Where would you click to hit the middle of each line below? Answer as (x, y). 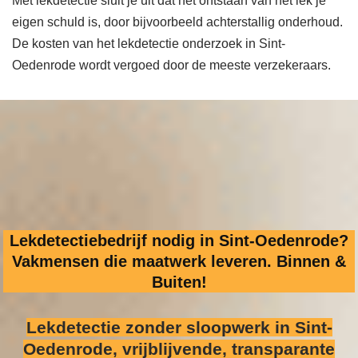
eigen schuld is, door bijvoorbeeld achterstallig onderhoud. (177, 22)
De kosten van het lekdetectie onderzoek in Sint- (149, 44)
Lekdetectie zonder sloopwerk (148, 327)
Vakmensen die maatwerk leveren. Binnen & (179, 261)
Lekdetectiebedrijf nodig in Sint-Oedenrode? (179, 240)
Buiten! (179, 282)
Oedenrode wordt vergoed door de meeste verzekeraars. (171, 65)
